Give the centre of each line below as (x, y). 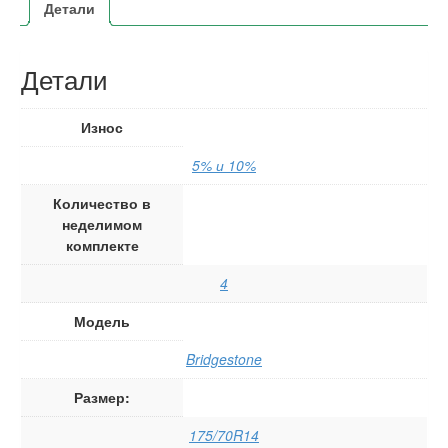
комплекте (102, 244)
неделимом (102, 223)
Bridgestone (224, 358)
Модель (102, 320)
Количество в (102, 202)
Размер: (102, 396)
